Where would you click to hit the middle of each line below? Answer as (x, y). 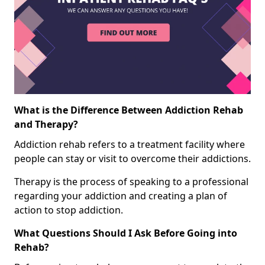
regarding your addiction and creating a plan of (121, 196)
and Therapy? (46, 125)
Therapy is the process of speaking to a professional (131, 182)
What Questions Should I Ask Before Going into (126, 233)
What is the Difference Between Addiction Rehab (129, 110)
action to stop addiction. (69, 210)
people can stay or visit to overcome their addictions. (132, 159)
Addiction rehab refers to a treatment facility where (130, 145)
